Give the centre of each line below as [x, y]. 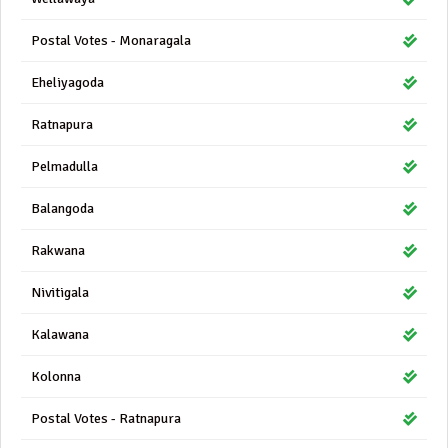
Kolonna [56, 376]
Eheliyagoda [67, 82]
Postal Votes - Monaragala [111, 40]
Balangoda [62, 208]
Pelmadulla [64, 166]
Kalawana [60, 334]
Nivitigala [60, 292]
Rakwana [58, 250]
